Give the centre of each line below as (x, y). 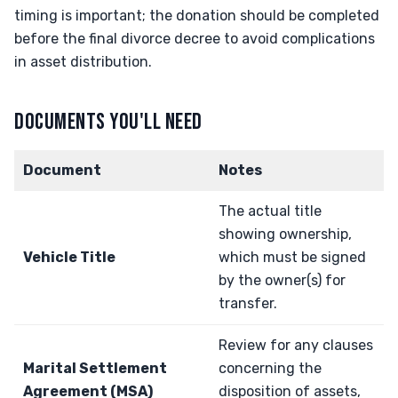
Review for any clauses (296, 345)
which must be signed (292, 257)
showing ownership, (285, 234)
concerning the (270, 368)
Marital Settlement (95, 368)
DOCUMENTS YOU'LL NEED (108, 122)
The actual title (270, 211)
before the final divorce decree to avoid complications (195, 39)
